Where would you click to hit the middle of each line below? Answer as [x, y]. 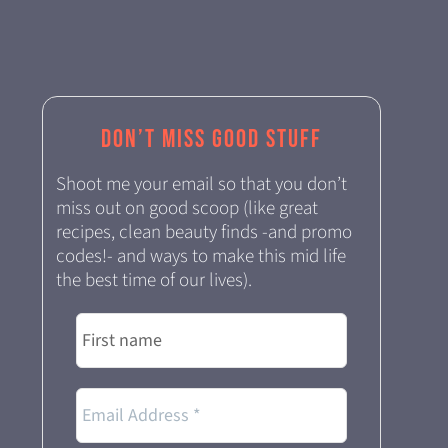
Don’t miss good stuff [211, 139]
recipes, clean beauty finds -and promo [203, 232]
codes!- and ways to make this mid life [200, 256]
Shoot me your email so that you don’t [201, 184]
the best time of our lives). [153, 280]
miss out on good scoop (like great [186, 208]
